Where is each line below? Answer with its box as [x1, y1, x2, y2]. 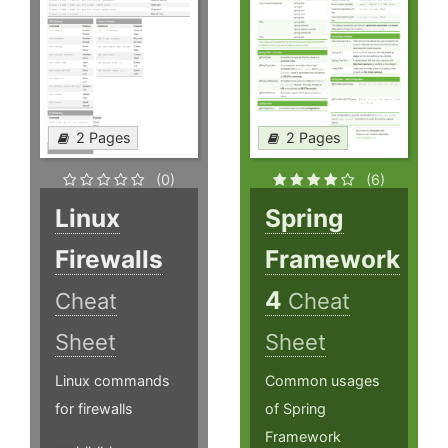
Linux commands [55, 372, 170, 390]
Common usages [265, 372, 381, 390]
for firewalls [55, 400, 133, 418]
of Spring [265, 400, 327, 418]
